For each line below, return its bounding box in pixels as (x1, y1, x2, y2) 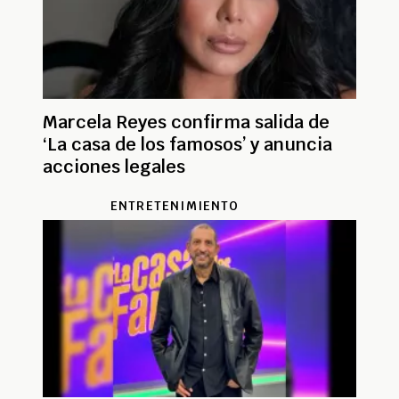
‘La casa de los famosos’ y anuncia (43, 132, 332, 156)
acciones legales (43, 154, 185, 178)
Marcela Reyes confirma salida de (43, 110, 330, 134)
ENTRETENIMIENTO (110, 197, 240, 214)
